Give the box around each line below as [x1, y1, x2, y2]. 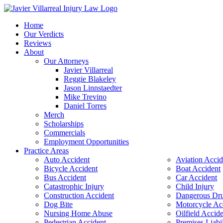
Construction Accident [44, 191, 114, 200]
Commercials [44, 128, 85, 137]
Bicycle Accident [44, 164, 98, 173]
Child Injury [176, 182, 215, 191]
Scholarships [44, 119, 84, 128]
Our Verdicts [24, 30, 64, 38]
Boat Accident [176, 164, 221, 173]
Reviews [24, 39, 51, 47]
